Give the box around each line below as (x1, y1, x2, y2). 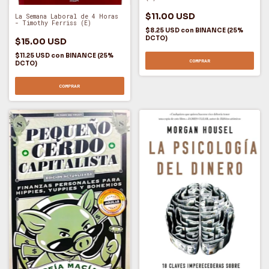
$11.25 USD (15, 52, 51, 60)
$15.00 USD (15, 36, 67, 47)
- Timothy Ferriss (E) (15, 19, 91, 28)
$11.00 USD (145, 11, 195, 22)
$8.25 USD (145, 26, 181, 35)
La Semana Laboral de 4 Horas (15, 13, 118, 21)
